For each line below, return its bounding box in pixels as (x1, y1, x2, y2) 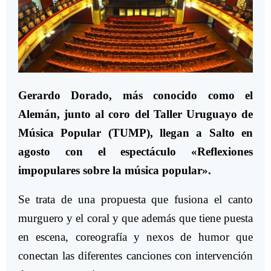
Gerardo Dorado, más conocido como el (18, 89, 253, 102)
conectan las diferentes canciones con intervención (18, 249, 253, 263)
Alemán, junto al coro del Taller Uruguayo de (18, 108, 253, 121)
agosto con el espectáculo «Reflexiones (18, 145, 253, 158)
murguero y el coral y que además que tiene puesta (18, 212, 253, 225)
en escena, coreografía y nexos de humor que (18, 230, 253, 244)
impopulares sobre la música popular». (18, 164, 211, 177)
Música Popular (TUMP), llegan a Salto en (18, 126, 253, 140)
